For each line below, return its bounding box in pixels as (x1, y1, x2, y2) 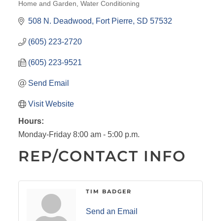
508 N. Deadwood (28, 16, 92, 25)
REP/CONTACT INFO (18, 147, 186, 165)
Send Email (28, 78, 69, 87)
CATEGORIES (17, 3, 64, 10)
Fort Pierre (95, 16, 133, 25)
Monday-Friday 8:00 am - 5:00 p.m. (18, 130, 140, 139)
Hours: (18, 116, 44, 125)
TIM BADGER (85, 187, 132, 195)
